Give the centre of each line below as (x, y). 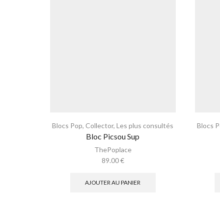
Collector (100, 126)
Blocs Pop (68, 126)
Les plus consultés (145, 126)
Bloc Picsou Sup (113, 137)
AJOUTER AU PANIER (113, 183)
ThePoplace (113, 150)
